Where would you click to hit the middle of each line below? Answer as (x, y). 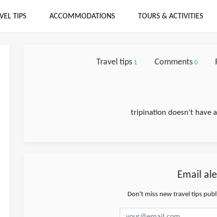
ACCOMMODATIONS (82, 16)
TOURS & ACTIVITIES (170, 16)
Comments (173, 62)
